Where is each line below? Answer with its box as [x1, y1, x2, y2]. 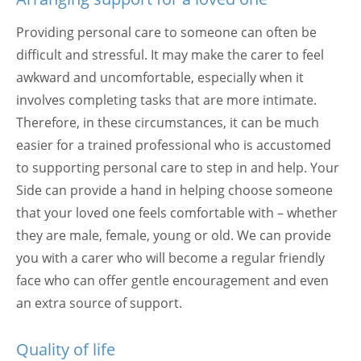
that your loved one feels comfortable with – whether [16, 203, 338, 222]
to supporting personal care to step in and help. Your [16, 158, 339, 176]
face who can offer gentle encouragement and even [16, 271, 329, 289]
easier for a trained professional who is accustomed [16, 135, 331, 154]
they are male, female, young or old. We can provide [16, 226, 331, 244]
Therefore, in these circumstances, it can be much [16, 113, 319, 131]
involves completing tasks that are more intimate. [16, 90, 317, 109]
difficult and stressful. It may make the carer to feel [16, 45, 324, 64]
